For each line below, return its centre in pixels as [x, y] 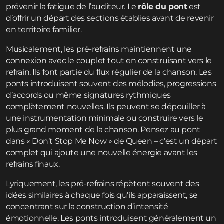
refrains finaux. [33, 164]
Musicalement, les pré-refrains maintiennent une [99, 49]
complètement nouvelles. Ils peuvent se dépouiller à [106, 107]
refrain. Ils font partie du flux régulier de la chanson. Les [109, 72]
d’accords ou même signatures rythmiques [89, 95]
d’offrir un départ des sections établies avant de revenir [110, 18]
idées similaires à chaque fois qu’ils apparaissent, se [102, 195]
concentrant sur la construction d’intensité [87, 207]
